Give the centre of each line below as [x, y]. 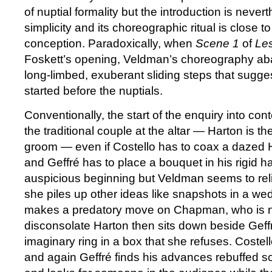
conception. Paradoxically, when [110, 43]
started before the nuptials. [93, 91]
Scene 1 [219, 43]
